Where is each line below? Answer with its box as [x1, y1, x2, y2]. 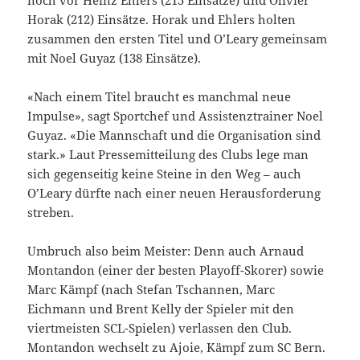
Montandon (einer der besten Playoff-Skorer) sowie [27, 261, 325, 278]
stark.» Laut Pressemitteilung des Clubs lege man [27, 145, 309, 162]
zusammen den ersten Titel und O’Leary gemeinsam [27, 30, 328, 47]
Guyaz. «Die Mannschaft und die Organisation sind [27, 126, 321, 143]
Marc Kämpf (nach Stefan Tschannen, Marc [27, 280, 276, 297]
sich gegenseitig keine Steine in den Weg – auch [27, 165, 302, 182]
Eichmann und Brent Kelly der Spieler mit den [27, 300, 295, 317]
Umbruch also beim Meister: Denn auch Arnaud [27, 242, 305, 259]
